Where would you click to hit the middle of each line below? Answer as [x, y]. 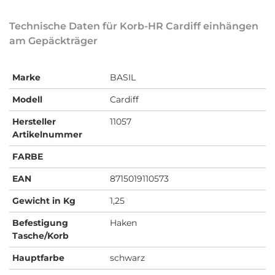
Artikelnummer [47, 134]
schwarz [127, 258]
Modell [27, 99]
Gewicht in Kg [44, 200]
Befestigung [40, 223]
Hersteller [34, 121]
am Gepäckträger [53, 41]
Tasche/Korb [41, 235]
